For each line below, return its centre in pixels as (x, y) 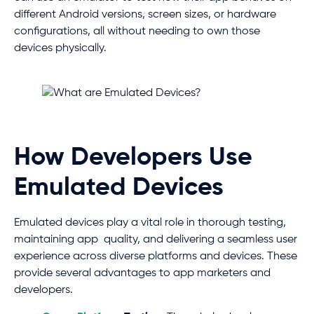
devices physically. (60, 49)
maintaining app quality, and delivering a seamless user (156, 240)
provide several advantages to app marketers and (142, 274)
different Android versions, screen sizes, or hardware (145, 15)
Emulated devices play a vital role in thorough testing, (150, 223)
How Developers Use (133, 158)
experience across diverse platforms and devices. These (156, 257)
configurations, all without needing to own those (137, 32)
